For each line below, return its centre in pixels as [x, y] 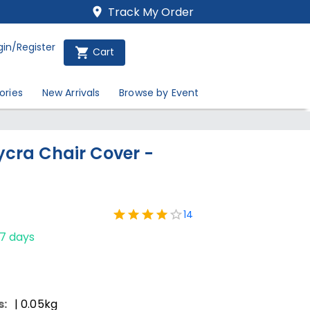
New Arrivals [71, 93]
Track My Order [151, 12]
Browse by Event [159, 93]
